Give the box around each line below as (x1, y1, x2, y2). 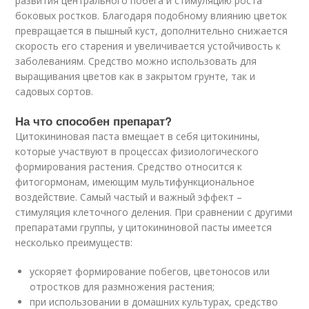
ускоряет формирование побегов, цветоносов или (30, 265, 270, 278)
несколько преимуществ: (15, 236, 133, 249)
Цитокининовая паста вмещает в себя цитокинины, (15, 130, 261, 143)
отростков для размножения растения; (30, 280, 215, 293)
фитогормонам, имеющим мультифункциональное (15, 175, 255, 188)
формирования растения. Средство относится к (15, 160, 243, 173)
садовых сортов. (15, 85, 94, 98)
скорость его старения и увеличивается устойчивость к (15, 39, 281, 52)
